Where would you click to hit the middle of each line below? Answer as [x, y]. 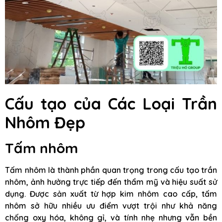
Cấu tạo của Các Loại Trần [111, 104]
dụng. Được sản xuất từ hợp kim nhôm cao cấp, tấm [111, 194]
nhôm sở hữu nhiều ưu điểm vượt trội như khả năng [111, 206]
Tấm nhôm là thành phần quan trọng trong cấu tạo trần [111, 170]
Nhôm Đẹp [45, 123]
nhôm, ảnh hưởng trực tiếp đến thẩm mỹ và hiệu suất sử [111, 182]
